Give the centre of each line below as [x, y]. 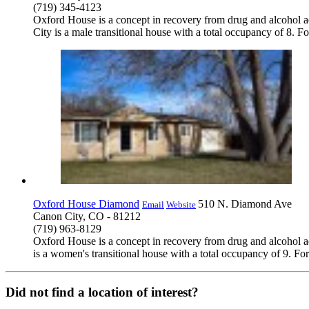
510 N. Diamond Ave [245, 203]
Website [181, 204]
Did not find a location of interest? [102, 292]
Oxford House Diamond [86, 203]
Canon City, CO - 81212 [87, 216]
